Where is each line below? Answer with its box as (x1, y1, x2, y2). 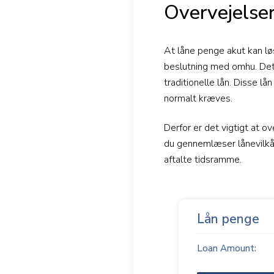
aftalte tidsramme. (164, 152, 242, 166)
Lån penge (197, 210, 259, 228)
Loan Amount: (197, 242, 256, 254)
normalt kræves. (164, 91, 232, 105)
